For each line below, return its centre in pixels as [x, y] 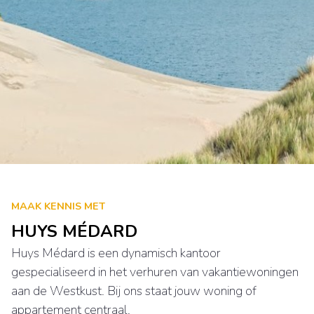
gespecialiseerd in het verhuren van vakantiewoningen [155, 272]
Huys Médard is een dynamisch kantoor [116, 253]
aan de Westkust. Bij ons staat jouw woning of [134, 291]
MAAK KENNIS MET [58, 206]
